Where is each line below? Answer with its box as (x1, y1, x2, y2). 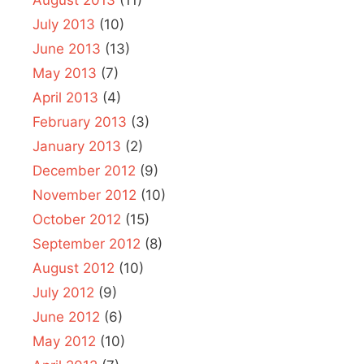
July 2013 (32, 15, 95, 32)
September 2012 (32, 235, 141, 252)
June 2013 (32, 40, 101, 57)
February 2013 (32, 113, 127, 130)
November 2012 (32, 186, 136, 203)
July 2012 (32, 284, 94, 301)
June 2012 (32, 308, 100, 325)
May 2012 (32, 332, 96, 349)
